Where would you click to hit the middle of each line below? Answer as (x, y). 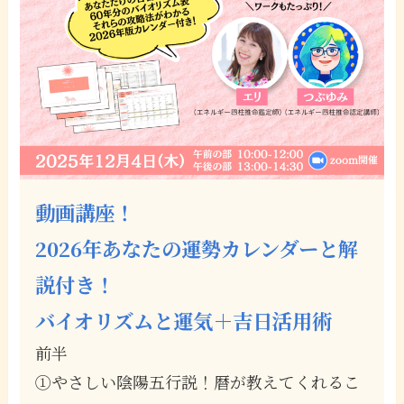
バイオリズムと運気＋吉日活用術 (183, 320)
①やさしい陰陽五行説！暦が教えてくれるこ (197, 381)
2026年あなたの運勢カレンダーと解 (196, 248)
